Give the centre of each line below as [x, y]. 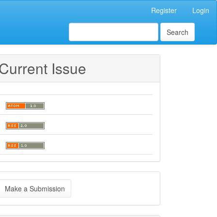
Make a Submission [35, 188]
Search [178, 32]
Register [164, 10]
